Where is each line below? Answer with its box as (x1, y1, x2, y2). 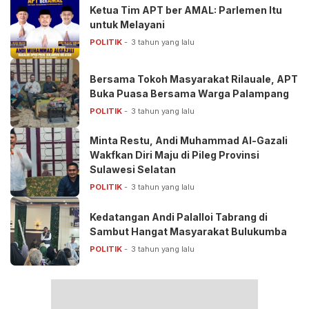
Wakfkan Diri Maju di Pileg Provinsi (90, 149, 259, 161)
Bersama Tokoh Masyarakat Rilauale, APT (90, 72, 298, 85)
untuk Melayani (90, 18, 165, 30)
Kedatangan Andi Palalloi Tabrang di (90, 210, 268, 223)
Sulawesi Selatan (90, 163, 176, 175)
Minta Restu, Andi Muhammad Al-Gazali (90, 134, 288, 146)
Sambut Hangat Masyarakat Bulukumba (90, 225, 287, 237)
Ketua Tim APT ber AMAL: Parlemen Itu (90, 3, 282, 16)
